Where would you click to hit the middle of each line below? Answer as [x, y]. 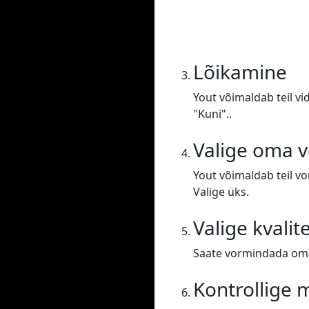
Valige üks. [221, 192]
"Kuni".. [212, 114]
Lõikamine [240, 72]
